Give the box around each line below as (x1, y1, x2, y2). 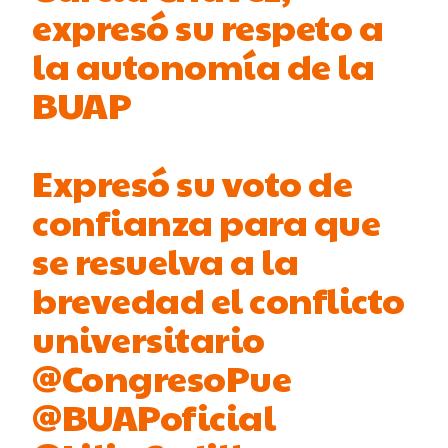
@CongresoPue (32, 351, 292, 402)
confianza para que (32, 195, 381, 246)
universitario (32, 312, 265, 363)
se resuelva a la (32, 234, 299, 285)
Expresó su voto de (32, 156, 353, 207)
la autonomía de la (32, 39, 375, 90)
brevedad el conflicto (32, 273, 405, 324)
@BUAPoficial (32, 390, 276, 441)
